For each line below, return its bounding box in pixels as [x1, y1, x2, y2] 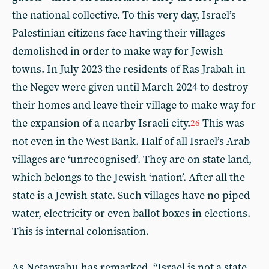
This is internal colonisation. [12, 224, 149, 238]
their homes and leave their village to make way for [12, 98, 256, 112]
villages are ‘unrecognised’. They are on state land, [12, 152, 252, 166]
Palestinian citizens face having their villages [12, 26, 225, 40]
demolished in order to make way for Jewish [12, 44, 223, 58]
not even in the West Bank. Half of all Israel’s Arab [12, 134, 250, 148]
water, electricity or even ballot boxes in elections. [12, 206, 250, 220]
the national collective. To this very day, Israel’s [12, 8, 236, 22]
